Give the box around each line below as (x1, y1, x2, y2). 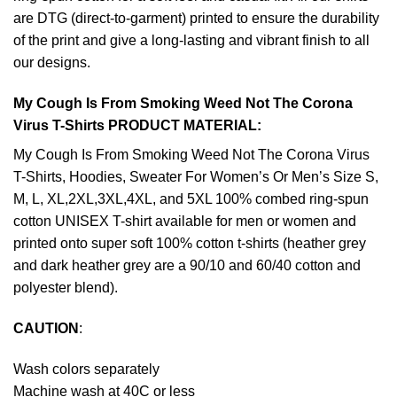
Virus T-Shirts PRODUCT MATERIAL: (13, 118, 261, 134)
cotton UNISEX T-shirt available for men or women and (13, 214, 356, 230)
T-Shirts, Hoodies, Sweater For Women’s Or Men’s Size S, (13, 169, 378, 185)
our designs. (13, 55, 90, 71)
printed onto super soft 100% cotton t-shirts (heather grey (13, 236, 366, 252)
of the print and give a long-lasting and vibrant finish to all (13, 33, 370, 49)
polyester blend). (13, 280, 118, 296)
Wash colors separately (13, 361, 160, 377)
